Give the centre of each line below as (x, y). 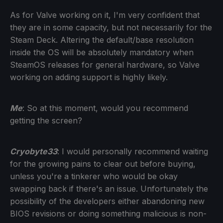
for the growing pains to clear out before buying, (103, 164)
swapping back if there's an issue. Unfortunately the (109, 188)
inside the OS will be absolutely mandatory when (102, 52)
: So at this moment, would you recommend (105, 108)
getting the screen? (46, 120)
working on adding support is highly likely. (89, 77)
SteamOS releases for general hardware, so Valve (105, 64)
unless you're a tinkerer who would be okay (94, 176)
